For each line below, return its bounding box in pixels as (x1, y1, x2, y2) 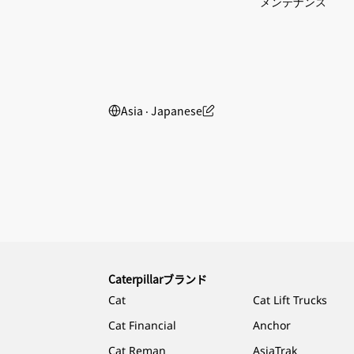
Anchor (253, 317, 292, 333)
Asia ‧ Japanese (121, 102, 202, 119)
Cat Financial (108, 317, 176, 333)
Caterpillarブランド (108, 270, 207, 287)
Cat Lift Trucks (253, 292, 328, 307)
